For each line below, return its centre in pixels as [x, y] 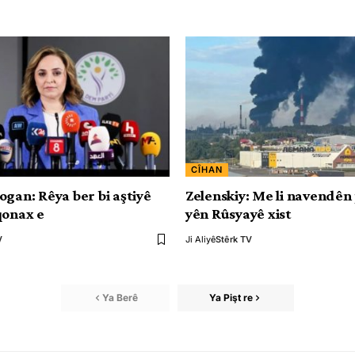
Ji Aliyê [200, 239]
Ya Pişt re [231, 298]
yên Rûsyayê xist [239, 214]
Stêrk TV [234, 239]
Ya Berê [120, 298]
